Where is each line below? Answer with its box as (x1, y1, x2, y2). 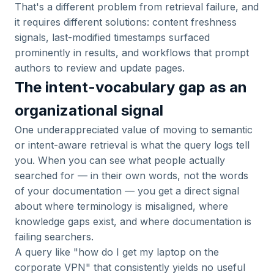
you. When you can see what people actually (15, 154, 225, 166)
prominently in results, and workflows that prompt (15, 46, 249, 59)
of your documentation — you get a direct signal (15, 185, 239, 197)
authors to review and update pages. (15, 62, 185, 74)
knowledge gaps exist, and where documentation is (15, 215, 251, 228)
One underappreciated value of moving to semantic (15, 124, 253, 136)
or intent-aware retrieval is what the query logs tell (15, 139, 250, 151)
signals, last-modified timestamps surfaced (15, 31, 210, 43)
